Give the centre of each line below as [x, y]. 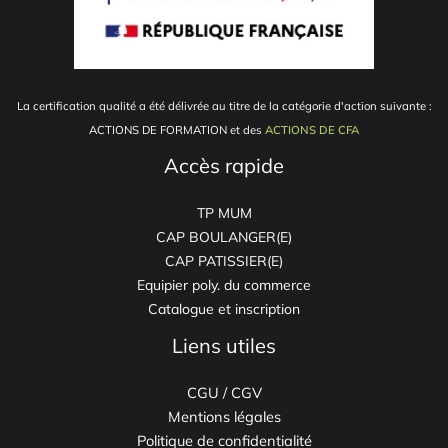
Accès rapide [224, 165]
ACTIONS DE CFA [310, 129]
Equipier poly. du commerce [224, 284]
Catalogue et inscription [224, 308]
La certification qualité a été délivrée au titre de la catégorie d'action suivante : [224, 105]
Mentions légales [224, 416]
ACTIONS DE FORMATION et [164, 129]
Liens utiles [224, 345]
